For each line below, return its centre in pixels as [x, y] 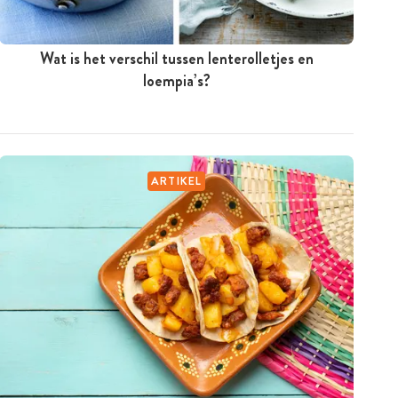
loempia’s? [176, 80]
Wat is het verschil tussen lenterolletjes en [176, 58]
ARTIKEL [176, 180]
